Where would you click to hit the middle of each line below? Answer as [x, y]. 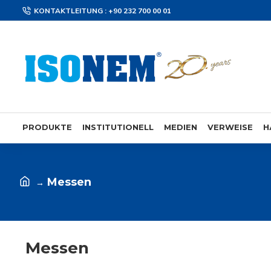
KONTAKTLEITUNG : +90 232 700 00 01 [103, 11]
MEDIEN [181, 127]
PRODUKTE [47, 127]
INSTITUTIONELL [118, 127]
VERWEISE [230, 127]
